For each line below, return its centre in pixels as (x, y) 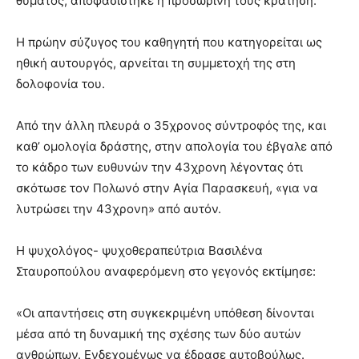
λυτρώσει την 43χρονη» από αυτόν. (119, 208)
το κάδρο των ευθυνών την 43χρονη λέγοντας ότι (159, 167)
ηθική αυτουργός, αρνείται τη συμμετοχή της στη (156, 63)
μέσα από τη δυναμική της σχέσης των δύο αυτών (159, 333)
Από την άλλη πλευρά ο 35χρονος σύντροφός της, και (171, 125)
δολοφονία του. (61, 83)
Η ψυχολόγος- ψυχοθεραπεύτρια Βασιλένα (139, 250)
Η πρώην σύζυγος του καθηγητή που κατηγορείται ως (169, 42)
